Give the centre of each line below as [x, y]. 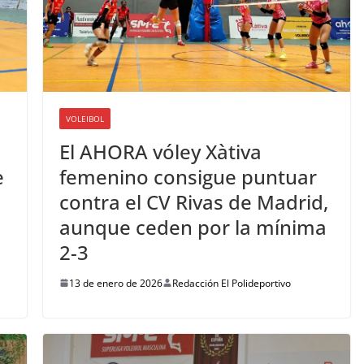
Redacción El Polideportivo [231, 283]
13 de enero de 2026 [115, 283]
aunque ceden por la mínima [193, 227]
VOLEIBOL [84, 118]
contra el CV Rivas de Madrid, [193, 201]
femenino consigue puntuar [188, 176]
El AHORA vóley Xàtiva [160, 151]
